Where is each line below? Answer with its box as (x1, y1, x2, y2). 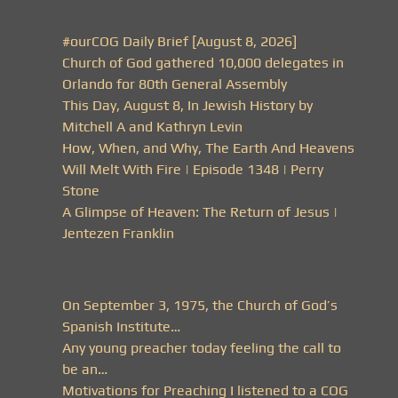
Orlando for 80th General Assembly (62, 75, 287, 92)
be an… (62, 360, 107, 378)
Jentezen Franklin (62, 224, 174, 242)
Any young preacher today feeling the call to (62, 338, 341, 356)
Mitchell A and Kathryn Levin (62, 117, 243, 135)
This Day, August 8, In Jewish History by (62, 96, 313, 114)
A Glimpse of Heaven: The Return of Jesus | (62, 203, 338, 220)
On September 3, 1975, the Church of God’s (62, 296, 338, 314)
